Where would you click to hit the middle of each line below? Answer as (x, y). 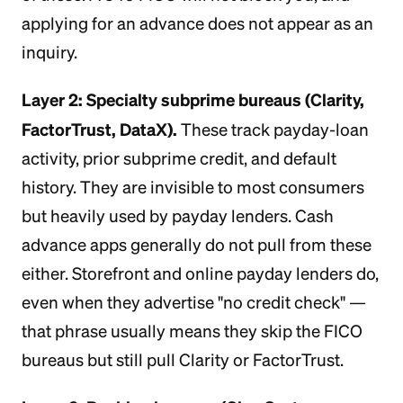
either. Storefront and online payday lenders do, (200, 273)
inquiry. (49, 52)
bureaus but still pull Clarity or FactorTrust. (183, 360)
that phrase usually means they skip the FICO (192, 331)
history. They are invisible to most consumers (193, 187)
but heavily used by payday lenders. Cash (178, 216)
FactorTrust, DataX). (99, 129)
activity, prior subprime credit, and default (179, 158)
